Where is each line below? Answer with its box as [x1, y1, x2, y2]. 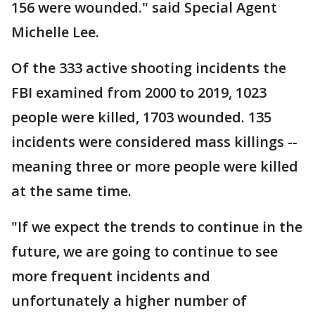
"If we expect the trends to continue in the [11, 217, 302, 236]
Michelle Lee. [11, 22, 103, 41]
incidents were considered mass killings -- [11, 132, 297, 151]
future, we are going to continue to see [11, 242, 278, 261]
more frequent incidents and [11, 266, 210, 285]
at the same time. [11, 181, 135, 200]
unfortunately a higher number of [11, 291, 247, 310]
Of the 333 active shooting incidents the [11, 58, 286, 77]
